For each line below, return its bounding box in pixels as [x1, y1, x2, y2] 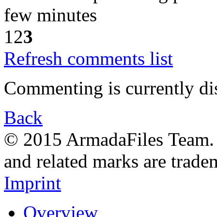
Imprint [4, 172, 61, 193]
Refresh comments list [4, 47, 173, 69]
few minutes [4, 4, 97, 25]
